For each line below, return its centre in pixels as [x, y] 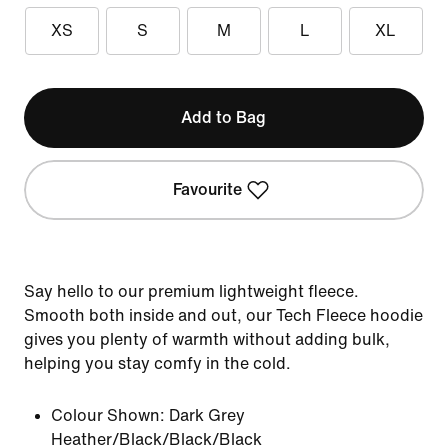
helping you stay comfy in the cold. [157, 363]
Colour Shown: [108, 415]
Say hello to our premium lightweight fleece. [191, 291]
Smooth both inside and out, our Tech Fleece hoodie [223, 315]
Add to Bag [224, 117]
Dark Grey [207, 415]
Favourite [208, 189]
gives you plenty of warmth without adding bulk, [207, 339]
